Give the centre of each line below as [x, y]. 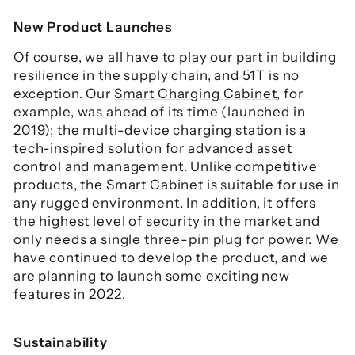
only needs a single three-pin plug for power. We [176, 239]
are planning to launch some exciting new [152, 276]
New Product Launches [93, 27]
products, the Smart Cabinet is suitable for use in [177, 185]
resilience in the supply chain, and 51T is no [157, 75]
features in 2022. [71, 294]
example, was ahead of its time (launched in [160, 112]
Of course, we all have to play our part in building [175, 57]
